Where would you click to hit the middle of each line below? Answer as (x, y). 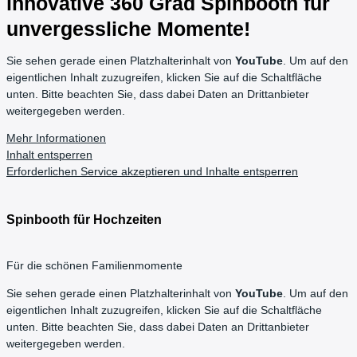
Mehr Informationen (56, 139)
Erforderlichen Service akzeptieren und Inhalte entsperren (152, 172)
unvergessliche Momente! (128, 29)
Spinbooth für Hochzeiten (84, 219)
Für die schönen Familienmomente (94, 265)
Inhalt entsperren (49, 155)
